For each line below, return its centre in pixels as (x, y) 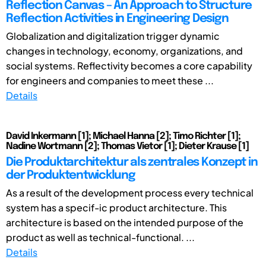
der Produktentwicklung (71, 175)
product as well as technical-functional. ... (100, 237)
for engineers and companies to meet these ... (110, 80)
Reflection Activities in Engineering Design (117, 18)
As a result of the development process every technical (130, 192)
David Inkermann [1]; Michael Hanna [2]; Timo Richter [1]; (123, 136)
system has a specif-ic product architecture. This (116, 207)
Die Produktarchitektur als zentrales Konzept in (132, 162)
